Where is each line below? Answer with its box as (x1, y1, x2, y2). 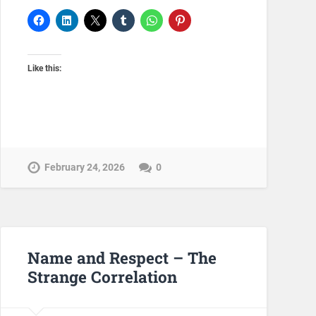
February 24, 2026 (44, 161, 125, 174)
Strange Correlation (27, 266, 177, 288)
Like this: (27, 63, 61, 74)
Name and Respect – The (27, 247, 217, 269)
